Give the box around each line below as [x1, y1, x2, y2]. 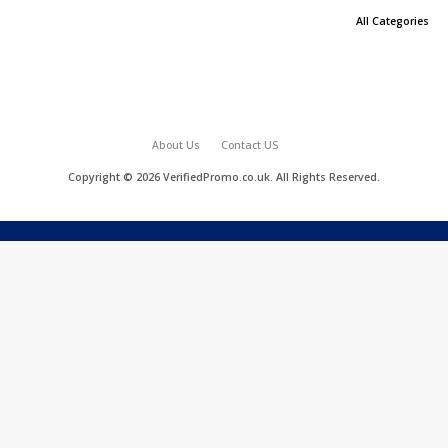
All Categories [355, 14, 429, 29]
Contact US [221, 138, 278, 153]
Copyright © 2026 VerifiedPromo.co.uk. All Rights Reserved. [68, 170, 380, 185]
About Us [152, 138, 200, 153]
